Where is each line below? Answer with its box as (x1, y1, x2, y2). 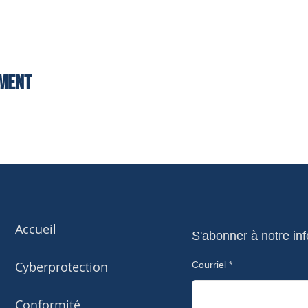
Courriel (191, 259, 226, 270)
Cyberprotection (15, 258, 109, 275)
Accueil (15, 221, 57, 237)
